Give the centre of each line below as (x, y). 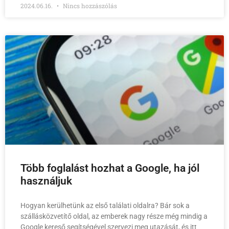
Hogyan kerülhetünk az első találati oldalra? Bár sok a (105, 206)
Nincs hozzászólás (89, 6)
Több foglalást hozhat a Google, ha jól (110, 168)
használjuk (46, 181)
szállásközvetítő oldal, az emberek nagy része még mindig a (114, 216)
